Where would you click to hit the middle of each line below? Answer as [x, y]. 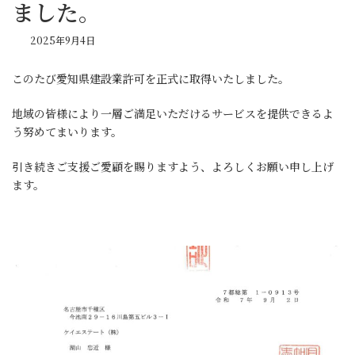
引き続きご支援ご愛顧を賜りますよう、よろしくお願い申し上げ [173, 166]
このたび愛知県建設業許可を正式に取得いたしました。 [151, 78]
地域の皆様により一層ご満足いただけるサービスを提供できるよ [173, 113]
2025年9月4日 [63, 40]
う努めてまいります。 [67, 132]
